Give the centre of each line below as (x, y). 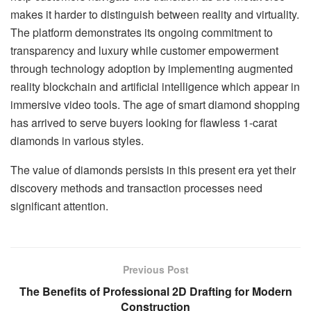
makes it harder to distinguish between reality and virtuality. (155, 14)
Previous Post (155, 269)
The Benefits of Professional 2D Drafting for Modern (155, 291)
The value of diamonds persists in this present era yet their (153, 169)
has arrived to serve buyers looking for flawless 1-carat (144, 122)
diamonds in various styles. (77, 140)
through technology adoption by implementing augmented (152, 68)
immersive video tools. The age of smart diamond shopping (155, 104)
